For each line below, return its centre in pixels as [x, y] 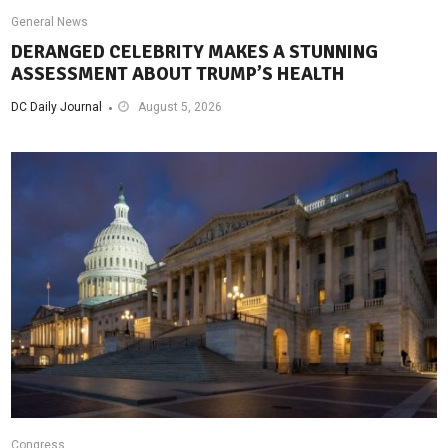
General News [50, 21]
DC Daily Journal [57, 106]
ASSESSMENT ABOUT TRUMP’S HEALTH [178, 73]
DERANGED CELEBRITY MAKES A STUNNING [195, 51]
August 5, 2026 [180, 106]
